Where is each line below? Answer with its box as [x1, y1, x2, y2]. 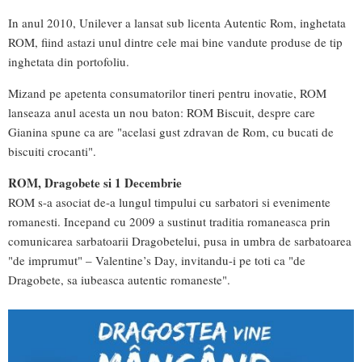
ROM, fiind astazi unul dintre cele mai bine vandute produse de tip [8, 34, 343, 51]
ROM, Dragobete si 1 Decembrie [8, 174, 182, 192]
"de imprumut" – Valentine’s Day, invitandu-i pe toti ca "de [8, 252, 305, 269]
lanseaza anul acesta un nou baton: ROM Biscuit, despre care [8, 104, 315, 121]
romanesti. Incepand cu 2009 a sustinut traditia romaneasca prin [8, 213, 330, 230]
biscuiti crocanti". [8, 143, 96, 160]
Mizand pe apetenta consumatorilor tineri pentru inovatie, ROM [8, 85, 326, 102]
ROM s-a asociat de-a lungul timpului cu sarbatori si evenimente [8, 194, 330, 211]
